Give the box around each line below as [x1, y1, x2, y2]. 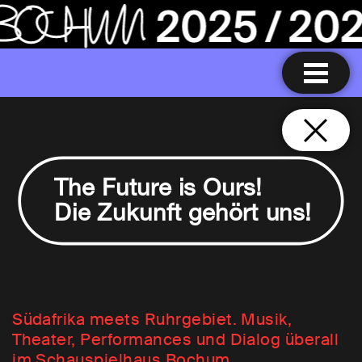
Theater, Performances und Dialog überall [12, 329, 339, 351]
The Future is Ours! [54, 178, 262, 203]
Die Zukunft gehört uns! [54, 204, 312, 228]
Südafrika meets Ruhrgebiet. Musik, [12, 309, 293, 330]
